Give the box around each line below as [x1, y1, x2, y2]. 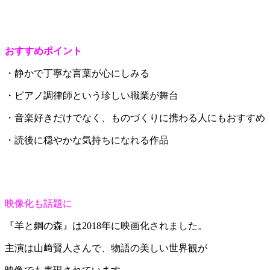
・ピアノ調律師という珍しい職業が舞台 [5, 90, 178, 101]
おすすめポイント [5, 46, 82, 57]
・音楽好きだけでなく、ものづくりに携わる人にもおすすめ [5, 113, 265, 124]
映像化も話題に [5, 198, 72, 209]
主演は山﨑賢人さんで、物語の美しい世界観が [5, 243, 207, 254]
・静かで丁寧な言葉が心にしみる [5, 68, 149, 79]
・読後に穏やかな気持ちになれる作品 [5, 135, 169, 146]
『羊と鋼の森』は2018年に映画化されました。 [5, 221, 207, 231]
